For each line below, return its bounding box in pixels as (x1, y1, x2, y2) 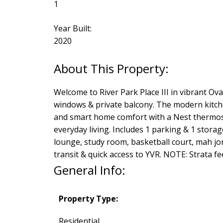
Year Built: (53, 23, 92, 34)
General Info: (53, 162, 125, 179)
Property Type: (58, 193, 118, 205)
